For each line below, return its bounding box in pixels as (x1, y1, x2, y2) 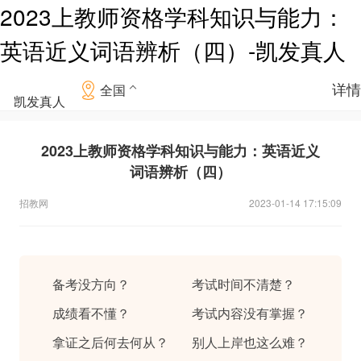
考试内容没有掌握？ (192, 303, 309, 322)
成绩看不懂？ (52, 303, 131, 322)
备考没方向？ (52, 274, 131, 293)
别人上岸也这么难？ (192, 332, 309, 351)
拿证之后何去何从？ (52, 332, 169, 351)
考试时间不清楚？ (192, 274, 296, 293)
